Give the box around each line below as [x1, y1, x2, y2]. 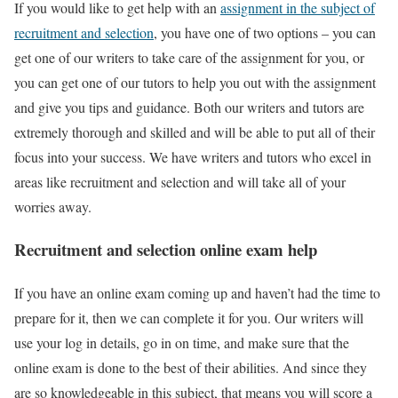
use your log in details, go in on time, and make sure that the [14, 333, 349, 353]
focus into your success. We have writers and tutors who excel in [14, 147, 371, 166]
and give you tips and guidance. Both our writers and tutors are [14, 97, 364, 116]
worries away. [14, 196, 92, 216]
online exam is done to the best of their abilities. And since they [14, 358, 367, 378]
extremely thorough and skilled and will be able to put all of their [14, 122, 375, 141]
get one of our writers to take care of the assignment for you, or [14, 47, 364, 67]
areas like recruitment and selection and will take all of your [14, 171, 346, 191]
